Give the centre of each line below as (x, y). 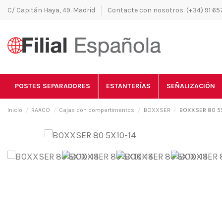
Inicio (15, 110)
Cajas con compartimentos (97, 110)
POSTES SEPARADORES (53, 86)
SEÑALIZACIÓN (191, 86)
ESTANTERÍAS (128, 86)
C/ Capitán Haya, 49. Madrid (52, 10)
